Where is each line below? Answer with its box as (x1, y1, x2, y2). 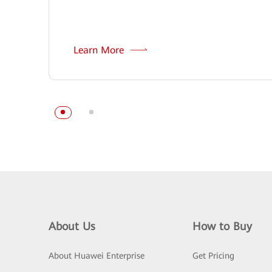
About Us (49, 220, 95, 233)
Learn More (73, 44, 127, 56)
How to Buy (192, 220, 252, 233)
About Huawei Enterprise (49, 251, 144, 261)
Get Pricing (192, 251, 234, 261)
